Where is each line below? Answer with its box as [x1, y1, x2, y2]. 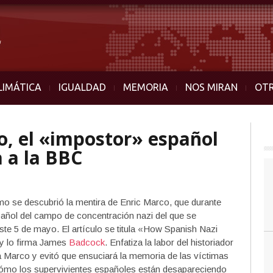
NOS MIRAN [185, 82, 238, 93]
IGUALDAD [58, 82, 106, 93]
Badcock [69, 237, 105, 247]
